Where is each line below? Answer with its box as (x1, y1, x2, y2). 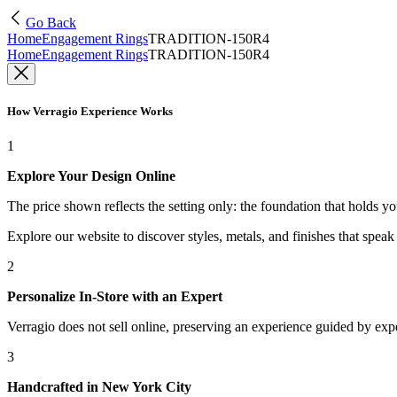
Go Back (26, 15, 76, 30)
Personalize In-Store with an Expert (7, 289, 222, 305)
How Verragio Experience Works (7, 105, 173, 119)
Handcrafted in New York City (7, 379, 191, 395)
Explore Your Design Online (7, 168, 175, 184)
